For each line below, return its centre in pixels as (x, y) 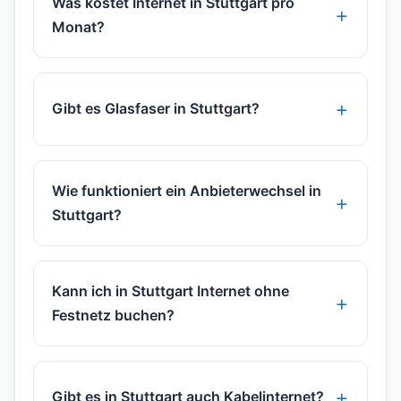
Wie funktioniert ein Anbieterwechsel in (187, 190)
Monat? (78, 26)
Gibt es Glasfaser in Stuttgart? (156, 109)
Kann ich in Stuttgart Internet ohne (171, 290)
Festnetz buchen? (113, 315)
